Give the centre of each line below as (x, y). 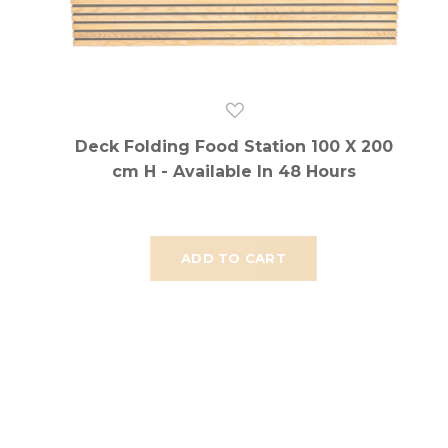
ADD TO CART (233, 258)
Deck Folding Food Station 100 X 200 (233, 147)
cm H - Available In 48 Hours (233, 172)
